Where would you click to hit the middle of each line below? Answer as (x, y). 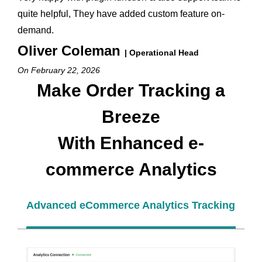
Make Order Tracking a (131, 90)
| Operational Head (162, 53)
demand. (36, 30)
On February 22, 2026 (59, 70)
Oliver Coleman (71, 51)
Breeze (131, 117)
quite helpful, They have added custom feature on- (121, 14)
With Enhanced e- (131, 143)
